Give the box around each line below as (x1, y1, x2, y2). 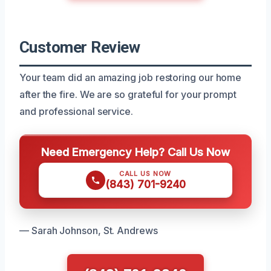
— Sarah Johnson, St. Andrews (19, 224, 158, 237)
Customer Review (19, 38, 140, 56)
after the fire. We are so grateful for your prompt (19, 88, 237, 100)
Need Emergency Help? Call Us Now (41, 145, 230, 158)
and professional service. (19, 105, 133, 117)
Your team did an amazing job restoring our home (19, 71, 242, 83)
